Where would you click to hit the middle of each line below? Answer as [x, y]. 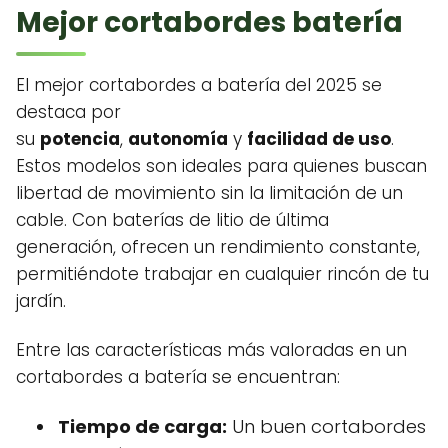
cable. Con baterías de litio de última [172, 220]
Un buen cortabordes [326, 427]
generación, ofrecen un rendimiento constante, [218, 247]
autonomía [178, 139]
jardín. [41, 301]
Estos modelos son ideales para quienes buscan [221, 166]
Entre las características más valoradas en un [211, 350]
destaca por [68, 112]
